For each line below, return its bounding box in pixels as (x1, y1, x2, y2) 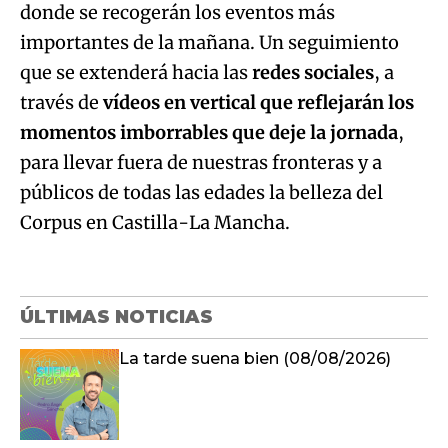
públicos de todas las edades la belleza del (20, 180, 383, 204)
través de (20, 90, 103, 114)
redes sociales (252, 60, 374, 84)
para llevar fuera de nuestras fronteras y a (20, 150, 382, 174)
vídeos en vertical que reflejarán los (103, 90, 414, 114)
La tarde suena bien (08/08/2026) (119, 348, 391, 368)
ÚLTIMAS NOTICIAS (20, 305, 213, 328)
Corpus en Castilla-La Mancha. (20, 210, 290, 234)
